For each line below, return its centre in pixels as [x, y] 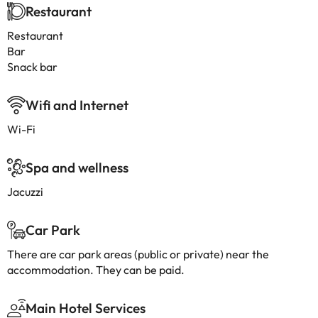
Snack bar [32, 67]
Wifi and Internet [77, 105]
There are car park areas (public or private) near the [138, 254]
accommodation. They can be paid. [96, 270]
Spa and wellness [77, 168]
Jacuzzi [25, 192]
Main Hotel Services [86, 308]
